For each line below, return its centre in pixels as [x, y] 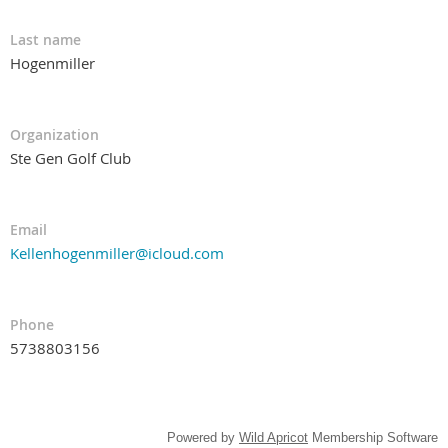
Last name [45, 39]
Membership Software [373, 437]
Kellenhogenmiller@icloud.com [117, 252]
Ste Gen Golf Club [70, 157]
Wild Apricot [273, 437]
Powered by [203, 437]
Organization [54, 134]
